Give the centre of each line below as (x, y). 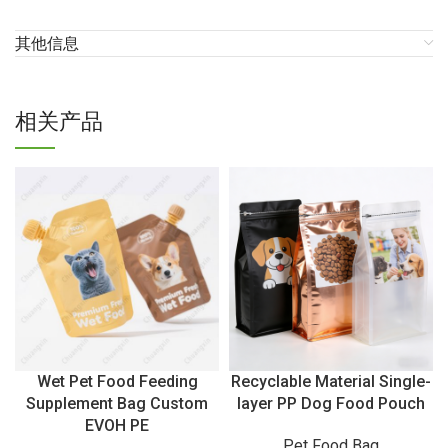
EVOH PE (117, 426)
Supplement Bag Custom (117, 404)
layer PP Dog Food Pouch (331, 404)
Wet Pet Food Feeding (117, 382)
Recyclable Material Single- (331, 382)
